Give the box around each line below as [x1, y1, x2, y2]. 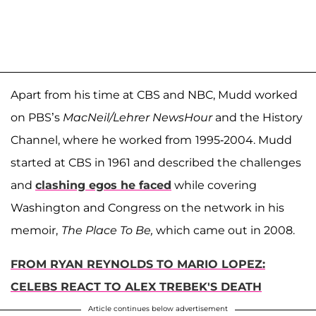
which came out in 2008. [153, 223, 300, 237]
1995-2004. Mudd [195, 133, 292, 147]
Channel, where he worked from [11, 133, 192, 147]
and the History [212, 110, 303, 124]
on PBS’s [11, 110, 63, 124]
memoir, [11, 223, 58, 237]
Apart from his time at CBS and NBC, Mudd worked [11, 87, 298, 102]
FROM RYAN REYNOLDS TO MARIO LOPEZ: [11, 257, 265, 271]
